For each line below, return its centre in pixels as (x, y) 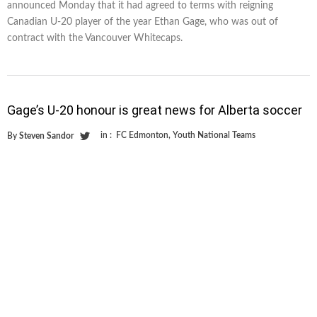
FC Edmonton (142, 136)
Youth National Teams (214, 136)
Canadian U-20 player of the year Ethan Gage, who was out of (143, 22)
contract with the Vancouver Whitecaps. (95, 39)
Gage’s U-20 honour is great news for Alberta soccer (155, 110)
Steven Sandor (46, 136)
